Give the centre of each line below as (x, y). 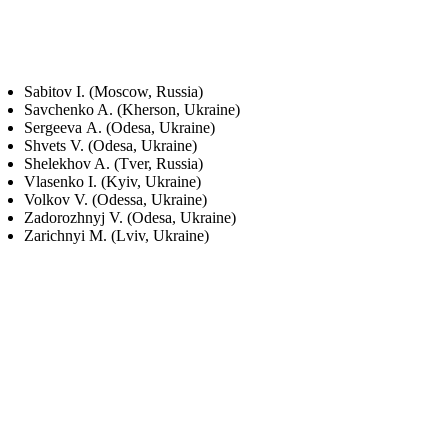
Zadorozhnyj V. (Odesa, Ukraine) (130, 217)
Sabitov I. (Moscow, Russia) (113, 91)
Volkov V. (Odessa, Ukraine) (115, 199)
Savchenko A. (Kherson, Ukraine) (132, 109)
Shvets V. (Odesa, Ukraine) (110, 145)
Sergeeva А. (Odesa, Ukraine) (119, 127)
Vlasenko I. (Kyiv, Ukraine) (112, 181)
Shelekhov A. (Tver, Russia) (113, 163)
